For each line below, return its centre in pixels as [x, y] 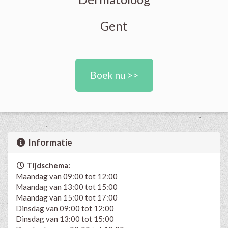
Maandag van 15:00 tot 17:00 [67, 197]
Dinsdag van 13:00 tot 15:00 [65, 219]
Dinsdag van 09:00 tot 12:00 [65, 208]
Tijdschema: [48, 165]
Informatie [50, 142]
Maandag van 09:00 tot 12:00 [67, 176]
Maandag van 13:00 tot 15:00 [67, 187]
